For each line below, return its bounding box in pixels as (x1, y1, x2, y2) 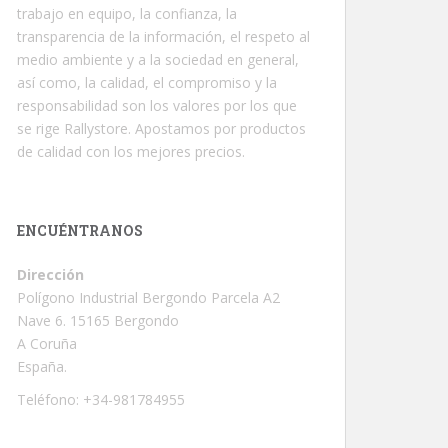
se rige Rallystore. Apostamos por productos (17, 119, 306, 138)
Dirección (17, 265, 84, 284)
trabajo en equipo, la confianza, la (17, 4, 237, 23)
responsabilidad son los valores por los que (17, 96, 297, 115)
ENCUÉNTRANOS (17, 221, 143, 240)
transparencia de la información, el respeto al (17, 27, 310, 46)
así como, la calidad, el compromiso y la (17, 73, 277, 92)
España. (17, 357, 67, 376)
